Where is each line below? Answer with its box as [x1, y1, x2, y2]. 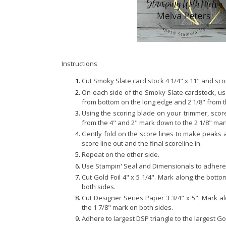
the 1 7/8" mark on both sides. [82, 203, 176, 212]
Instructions [62, 59, 97, 69]
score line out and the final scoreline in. [82, 139, 202, 148]
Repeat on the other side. [82, 150, 159, 159]
